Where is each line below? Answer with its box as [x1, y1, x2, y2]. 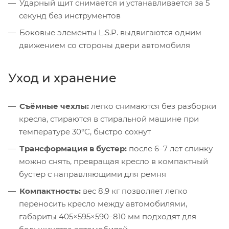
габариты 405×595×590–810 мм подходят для [19, 211, 196, 221]
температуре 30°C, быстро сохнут [19, 126, 151, 136]
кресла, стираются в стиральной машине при [19, 113, 199, 124]
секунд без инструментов [19, 10, 121, 20]
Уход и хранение [8, 70, 117, 85]
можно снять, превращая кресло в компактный [19, 156, 208, 166]
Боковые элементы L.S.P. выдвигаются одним [19, 27, 201, 37]
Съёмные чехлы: [19, 101, 89, 111]
